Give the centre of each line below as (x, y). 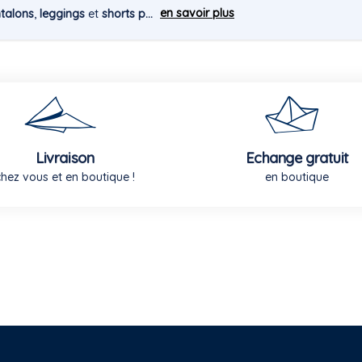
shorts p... (129, 13)
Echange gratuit (297, 158)
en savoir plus (197, 13)
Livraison (65, 158)
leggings (62, 13)
